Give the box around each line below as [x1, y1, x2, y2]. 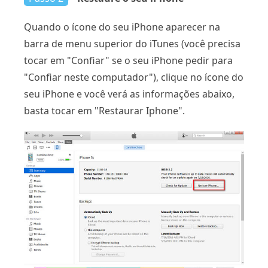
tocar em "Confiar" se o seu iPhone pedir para [24, 54, 233, 68]
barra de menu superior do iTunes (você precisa [24, 37, 240, 51]
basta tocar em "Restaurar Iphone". [24, 104, 185, 118]
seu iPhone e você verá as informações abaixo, [24, 87, 234, 101]
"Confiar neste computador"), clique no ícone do [24, 71, 243, 84]
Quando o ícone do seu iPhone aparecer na [24, 20, 220, 34]
